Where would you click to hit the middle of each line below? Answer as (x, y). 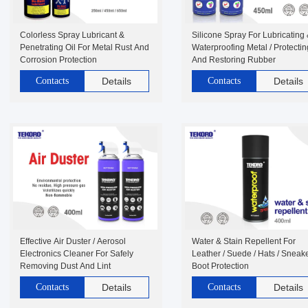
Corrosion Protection (58, 60)
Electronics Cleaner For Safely (77, 254)
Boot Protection (220, 266)
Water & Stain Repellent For (244, 241)
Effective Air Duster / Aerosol (73, 241)
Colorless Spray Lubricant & (72, 35)
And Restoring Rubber (234, 60)
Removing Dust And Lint (65, 266)
